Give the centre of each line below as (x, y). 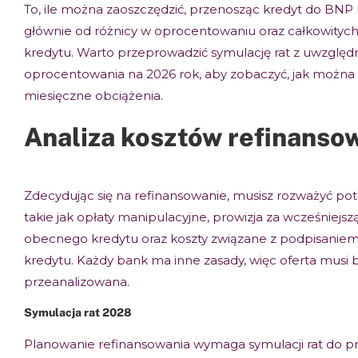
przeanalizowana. (77, 281)
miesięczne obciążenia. (93, 95)
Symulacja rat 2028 (78, 312)
